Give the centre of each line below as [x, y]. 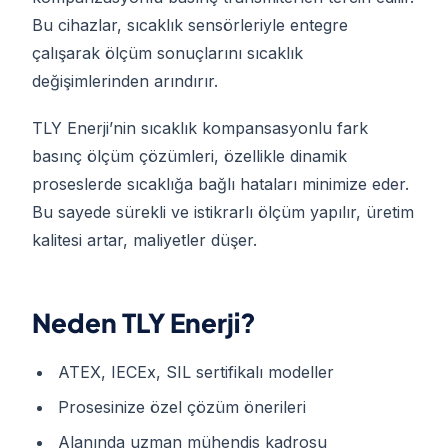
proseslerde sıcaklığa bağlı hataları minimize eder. [220, 183]
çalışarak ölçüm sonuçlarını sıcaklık [167, 53]
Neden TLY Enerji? [144, 323]
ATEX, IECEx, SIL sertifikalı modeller [195, 371]
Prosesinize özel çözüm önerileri [181, 406]
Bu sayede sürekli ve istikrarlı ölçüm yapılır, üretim [223, 211]
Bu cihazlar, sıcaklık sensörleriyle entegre [190, 25]
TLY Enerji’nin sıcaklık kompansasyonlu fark [200, 127]
